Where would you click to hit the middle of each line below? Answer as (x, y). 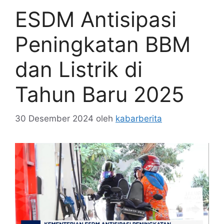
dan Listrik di (79, 69)
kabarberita (139, 119)
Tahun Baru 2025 (100, 94)
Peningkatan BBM (103, 44)
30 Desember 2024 (54, 119)
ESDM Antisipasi (96, 19)
